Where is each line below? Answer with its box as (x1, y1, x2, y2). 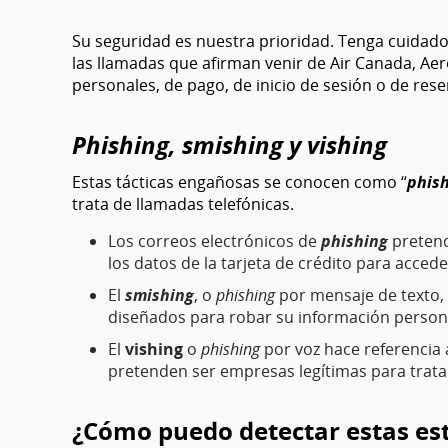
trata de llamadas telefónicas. (72, 193, 294, 215)
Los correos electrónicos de (108, 230, 321, 252)
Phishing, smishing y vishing (72, 128, 387, 161)
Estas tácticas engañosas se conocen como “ (72, 171, 407, 193)
